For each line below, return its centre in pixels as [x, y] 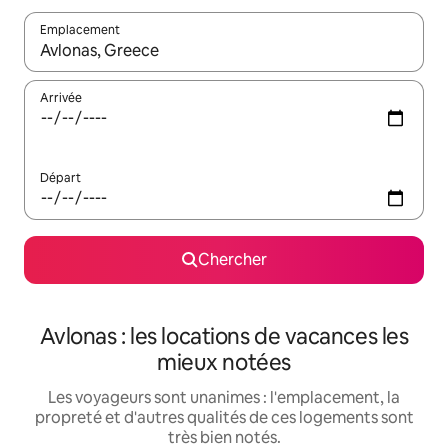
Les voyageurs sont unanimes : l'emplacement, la [224, 397]
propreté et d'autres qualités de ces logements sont [224, 417]
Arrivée [61, 98]
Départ [60, 178]
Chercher [232, 259]
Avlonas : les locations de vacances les [224, 336]
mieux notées [224, 362]
